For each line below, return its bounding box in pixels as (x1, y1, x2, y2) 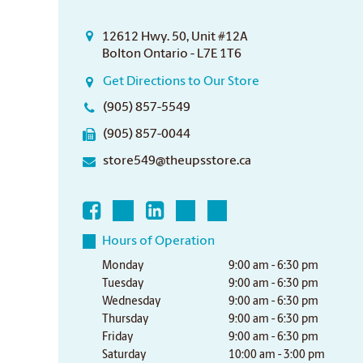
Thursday (101, 314, 149, 326)
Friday (101, 331, 134, 344)
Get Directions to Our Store (103, 75, 259, 88)
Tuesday (101, 278, 144, 290)
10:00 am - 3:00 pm (228, 349, 325, 361)
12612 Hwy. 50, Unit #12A (101, 31, 248, 44)
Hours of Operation (101, 235, 215, 248)
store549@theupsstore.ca (103, 155, 251, 168)
